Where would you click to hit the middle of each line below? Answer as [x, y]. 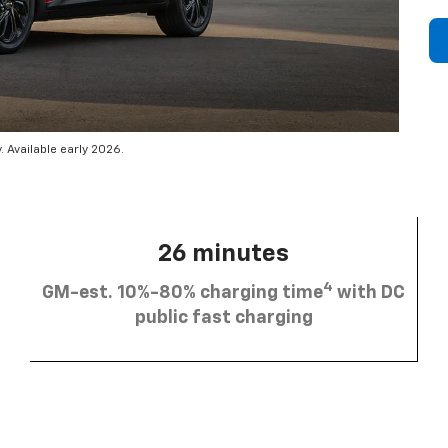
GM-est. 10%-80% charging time [182, 292]
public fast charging [223, 317]
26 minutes [223, 253]
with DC [369, 292]
